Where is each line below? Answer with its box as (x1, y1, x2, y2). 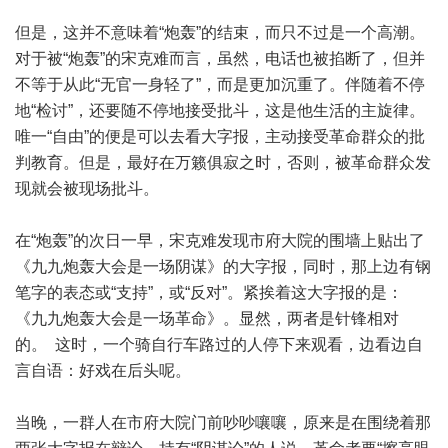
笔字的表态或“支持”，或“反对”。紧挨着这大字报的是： (15, 284, 403, 301)
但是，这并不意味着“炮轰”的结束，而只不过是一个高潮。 (15, 24, 425, 41)
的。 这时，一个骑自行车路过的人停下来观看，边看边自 (15, 336, 423, 353)
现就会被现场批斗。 (15, 180, 159, 197)
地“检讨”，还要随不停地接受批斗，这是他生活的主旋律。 (15, 102, 425, 119)
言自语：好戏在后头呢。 (15, 362, 191, 379)
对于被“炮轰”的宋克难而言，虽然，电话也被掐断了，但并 (15, 50, 425, 67)
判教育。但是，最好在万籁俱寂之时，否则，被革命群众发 (15, 154, 431, 171)
